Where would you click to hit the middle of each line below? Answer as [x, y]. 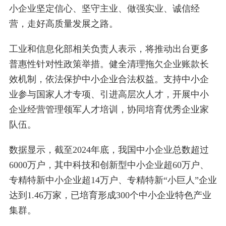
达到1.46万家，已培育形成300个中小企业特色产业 [110, 195]
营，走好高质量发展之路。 [63, 24]
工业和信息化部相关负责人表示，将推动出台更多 [109, 49]
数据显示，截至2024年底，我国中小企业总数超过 [109, 150]
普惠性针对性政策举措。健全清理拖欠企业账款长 [109, 64]
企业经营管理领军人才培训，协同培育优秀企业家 [109, 110]
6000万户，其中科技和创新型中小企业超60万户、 [109, 165]
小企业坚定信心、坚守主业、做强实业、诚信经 [104, 9]
